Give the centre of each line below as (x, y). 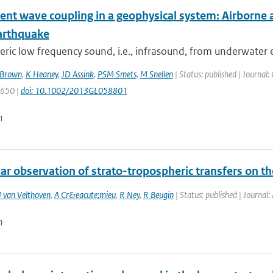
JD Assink (77, 74)
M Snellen (156, 74)
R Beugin (158, 195)
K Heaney (41, 74)
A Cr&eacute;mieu (85, 195)
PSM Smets (117, 74)
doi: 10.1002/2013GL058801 (74, 90)
